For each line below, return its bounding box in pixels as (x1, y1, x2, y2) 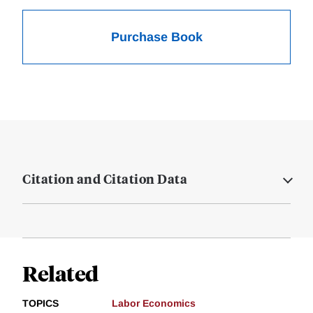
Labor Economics (112, 298, 196, 310)
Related (22, 259, 99, 287)
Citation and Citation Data (22, 170, 187, 188)
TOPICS (22, 298, 59, 310)
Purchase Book (110, 30, 203, 45)
